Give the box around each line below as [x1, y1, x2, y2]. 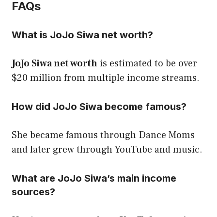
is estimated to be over [97, 57, 197, 70]
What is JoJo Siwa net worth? [12, 29, 153, 41]
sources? [12, 186, 55, 198]
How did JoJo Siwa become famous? [12, 100, 186, 112]
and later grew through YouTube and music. [12, 143, 202, 156]
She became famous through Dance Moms [12, 128, 195, 141]
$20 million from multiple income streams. [12, 71, 200, 84]
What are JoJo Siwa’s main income [12, 172, 176, 184]
